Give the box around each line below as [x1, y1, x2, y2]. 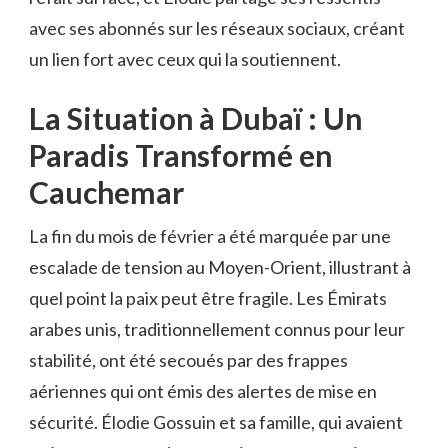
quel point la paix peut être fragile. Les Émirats [29, 287, 387, 310]
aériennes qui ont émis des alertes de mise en [29, 380, 377, 403]
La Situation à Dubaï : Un [29, 100, 362, 137]
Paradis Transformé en [29, 137, 332, 174]
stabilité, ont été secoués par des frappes [29, 349, 348, 372]
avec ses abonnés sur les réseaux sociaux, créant [29, 17, 405, 40]
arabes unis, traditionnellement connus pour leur [29, 318, 405, 341]
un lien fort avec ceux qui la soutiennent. [29, 48, 341, 71]
